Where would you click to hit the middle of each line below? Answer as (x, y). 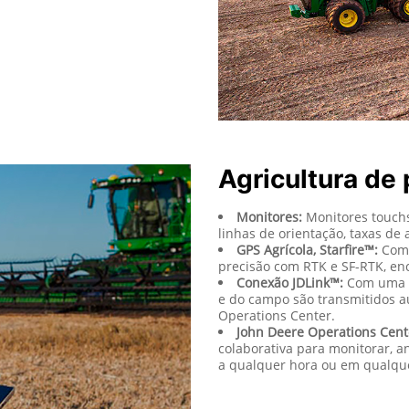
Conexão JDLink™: (290, 276)
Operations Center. (277, 309)
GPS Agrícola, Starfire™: (307, 243)
